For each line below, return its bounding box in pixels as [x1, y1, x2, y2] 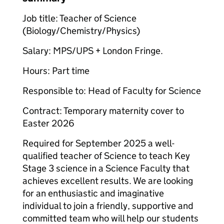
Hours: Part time [22, 65, 89, 76]
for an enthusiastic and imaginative [22, 187, 164, 199]
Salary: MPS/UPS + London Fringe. [22, 45, 163, 56]
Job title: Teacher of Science [22, 12, 136, 24]
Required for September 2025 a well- [22, 137, 174, 149]
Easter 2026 [22, 117, 74, 129]
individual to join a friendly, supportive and [22, 200, 193, 211]
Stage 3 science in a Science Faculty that [22, 162, 189, 174]
